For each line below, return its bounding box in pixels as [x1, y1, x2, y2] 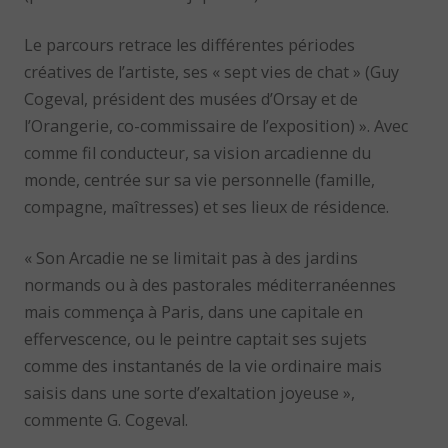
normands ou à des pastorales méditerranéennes [24, 274, 397, 297]
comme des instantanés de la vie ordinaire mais [24, 355, 383, 378]
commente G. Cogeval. [24, 409, 189, 432]
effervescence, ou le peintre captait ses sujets [24, 328, 368, 351]
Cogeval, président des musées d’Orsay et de [24, 87, 359, 110]
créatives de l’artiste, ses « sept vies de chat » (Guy [24, 60, 400, 83]
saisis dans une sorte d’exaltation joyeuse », [24, 382, 356, 405]
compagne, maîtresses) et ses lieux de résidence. [24, 195, 390, 218]
